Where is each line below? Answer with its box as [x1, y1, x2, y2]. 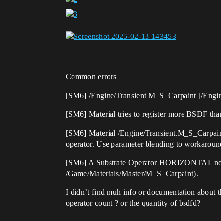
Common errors [66, 72, 117, 81]
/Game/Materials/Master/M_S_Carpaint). [66, 169, 198, 178]
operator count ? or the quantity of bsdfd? [66, 198, 201, 207]
